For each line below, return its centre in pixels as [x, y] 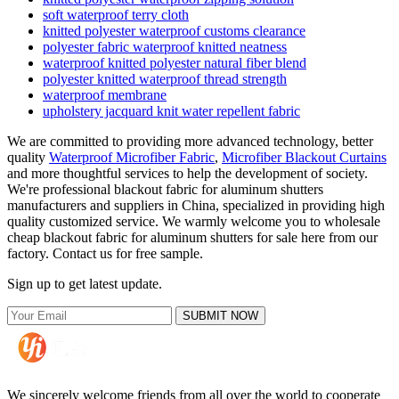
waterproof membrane [105, 95]
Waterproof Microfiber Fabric [132, 158]
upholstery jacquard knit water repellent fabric [171, 111]
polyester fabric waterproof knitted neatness [165, 47]
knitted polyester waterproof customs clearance [174, 31]
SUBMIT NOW [220, 316]
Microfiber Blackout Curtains [304, 158]
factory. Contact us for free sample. [105, 254]
